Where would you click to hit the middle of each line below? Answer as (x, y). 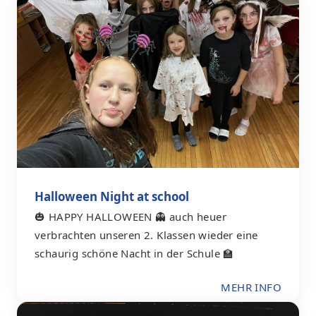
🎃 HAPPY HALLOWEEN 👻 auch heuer (130, 216)
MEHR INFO (251, 287)
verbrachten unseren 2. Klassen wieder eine (146, 235)
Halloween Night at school (112, 196)
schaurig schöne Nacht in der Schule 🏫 (134, 253)
